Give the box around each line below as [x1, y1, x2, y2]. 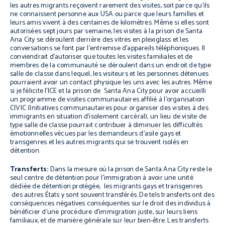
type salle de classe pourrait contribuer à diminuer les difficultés [10, 120, 203, 131]
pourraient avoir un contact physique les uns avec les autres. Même [10, 77, 212, 88]
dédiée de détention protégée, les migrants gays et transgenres [10, 181, 203, 192]
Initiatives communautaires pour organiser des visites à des [30, 102, 208, 114]
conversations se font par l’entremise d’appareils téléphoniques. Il [10, 43, 205, 54]
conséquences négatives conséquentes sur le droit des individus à [10, 198, 211, 209]
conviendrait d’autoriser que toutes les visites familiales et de [10, 51, 193, 63]
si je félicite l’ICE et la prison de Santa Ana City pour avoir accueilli [10, 85, 206, 97]
